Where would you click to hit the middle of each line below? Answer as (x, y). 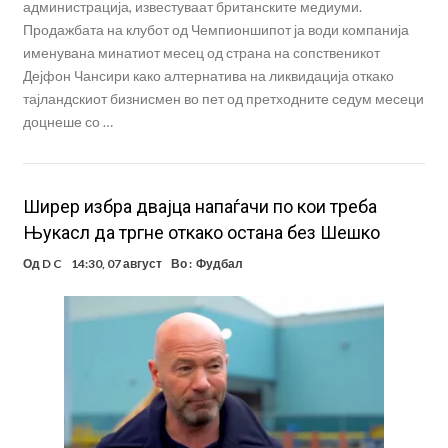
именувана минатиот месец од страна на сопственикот (201, 53)
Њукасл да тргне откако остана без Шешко (201, 233)
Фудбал (219, 264)
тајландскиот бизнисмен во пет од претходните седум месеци (223, 99)
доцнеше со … (67, 122)
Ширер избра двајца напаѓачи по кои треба (199, 207)
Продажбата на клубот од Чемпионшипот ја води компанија (215, 30)
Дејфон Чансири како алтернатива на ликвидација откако (208, 76)
